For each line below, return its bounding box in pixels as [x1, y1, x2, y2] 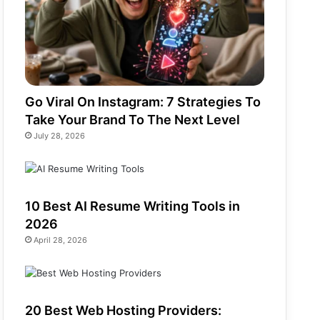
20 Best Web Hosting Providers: [25, 303, 222, 319]
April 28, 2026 [34, 235, 88, 246]
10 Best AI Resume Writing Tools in [25, 199, 241, 214]
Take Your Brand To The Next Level [25, 112, 241, 128]
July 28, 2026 [34, 131, 86, 141]
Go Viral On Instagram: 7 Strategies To [25, 94, 261, 110]
